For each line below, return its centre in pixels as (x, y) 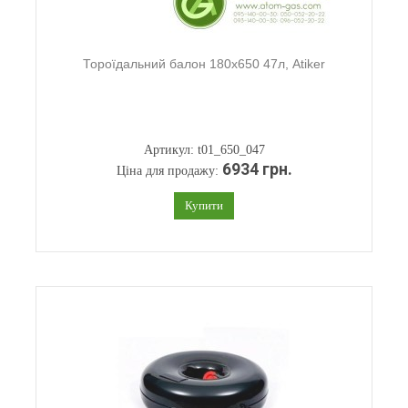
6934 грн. (257, 169)
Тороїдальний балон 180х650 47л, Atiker (204, 64)
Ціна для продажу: (169, 171)
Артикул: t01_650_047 (204, 150)
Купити (204, 205)
